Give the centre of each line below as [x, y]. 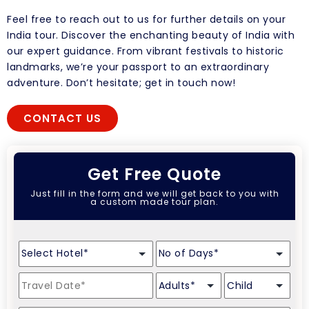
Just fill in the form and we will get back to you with [154, 194]
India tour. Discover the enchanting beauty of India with [151, 36]
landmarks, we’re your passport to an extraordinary [138, 67]
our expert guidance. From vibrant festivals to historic [146, 51]
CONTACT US [62, 119]
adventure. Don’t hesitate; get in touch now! [121, 83]
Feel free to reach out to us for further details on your [146, 20]
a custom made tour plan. [154, 202]
